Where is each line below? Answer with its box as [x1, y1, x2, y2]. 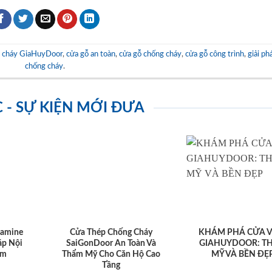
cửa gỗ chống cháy [118, 50, 182, 58]
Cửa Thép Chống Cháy [69, 228, 152, 237]
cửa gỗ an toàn [66, 50, 115, 58]
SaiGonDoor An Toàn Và [66, 239, 156, 248]
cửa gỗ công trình [185, 50, 244, 58]
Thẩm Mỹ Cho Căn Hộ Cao [61, 250, 160, 259]
